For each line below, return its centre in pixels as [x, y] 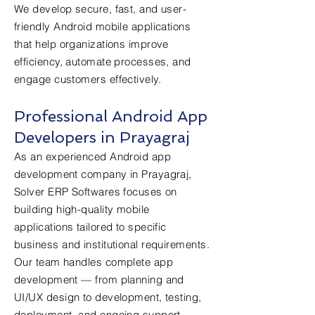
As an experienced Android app [93, 156]
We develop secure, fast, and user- [101, 9]
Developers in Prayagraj [102, 137]
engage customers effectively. [88, 79]
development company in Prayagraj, [103, 174]
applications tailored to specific [90, 227]
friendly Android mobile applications [103, 26]
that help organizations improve [91, 44]
